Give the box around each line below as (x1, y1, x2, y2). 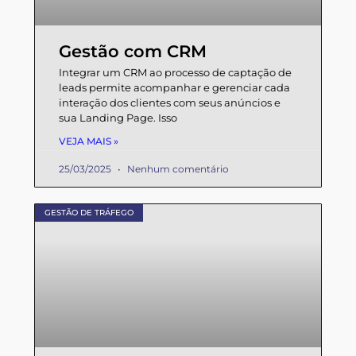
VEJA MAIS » (59, 134, 118, 147)
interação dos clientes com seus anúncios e (59, 95, 281, 109)
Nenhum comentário (125, 162, 229, 175)
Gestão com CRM (59, 41, 207, 61)
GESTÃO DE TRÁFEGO (44, 207, 133, 218)
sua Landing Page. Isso (59, 110, 177, 124)
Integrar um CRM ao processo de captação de (59, 65, 292, 79)
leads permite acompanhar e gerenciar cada (59, 80, 290, 94)
